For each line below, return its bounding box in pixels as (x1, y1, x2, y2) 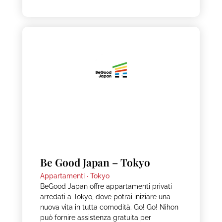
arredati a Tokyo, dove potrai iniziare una (40, 192, 170, 201)
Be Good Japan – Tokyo (40, 155, 150, 169)
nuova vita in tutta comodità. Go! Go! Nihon (40, 203, 178, 211)
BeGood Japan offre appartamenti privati (40, 182, 172, 190)
